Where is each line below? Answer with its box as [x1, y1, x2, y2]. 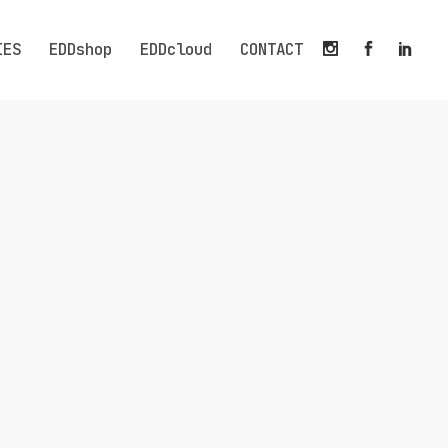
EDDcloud [140, 39, 212, 60]
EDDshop [49, 39, 112, 60]
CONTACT [240, 39, 303, 60]
